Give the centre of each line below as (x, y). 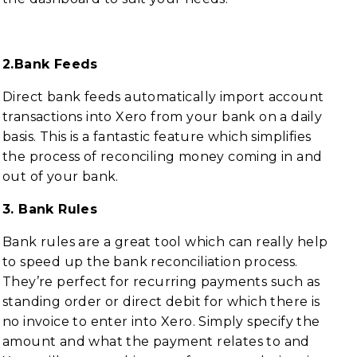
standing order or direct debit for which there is (161, 302)
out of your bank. (61, 177)
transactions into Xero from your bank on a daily (163, 117)
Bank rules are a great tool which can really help (165, 242)
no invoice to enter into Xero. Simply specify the (161, 322)
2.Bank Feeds (50, 64)
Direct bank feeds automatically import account (163, 97)
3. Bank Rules (50, 209)
